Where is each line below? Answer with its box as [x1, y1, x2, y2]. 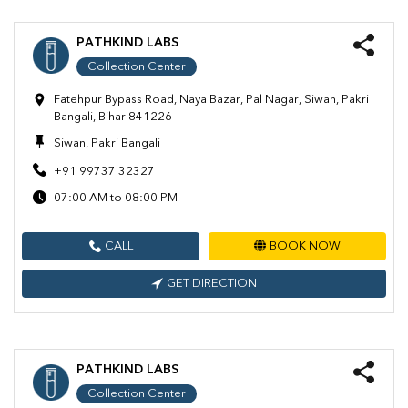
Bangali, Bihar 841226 [54, 111, 172, 124]
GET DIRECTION [167, 278, 257, 291]
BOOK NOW [270, 240, 341, 253]
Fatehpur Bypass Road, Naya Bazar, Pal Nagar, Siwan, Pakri [54, 94, 369, 107]
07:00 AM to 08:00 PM [54, 192, 178, 205]
